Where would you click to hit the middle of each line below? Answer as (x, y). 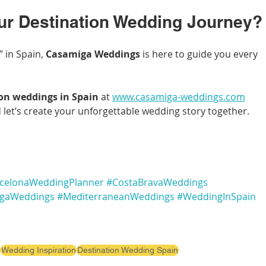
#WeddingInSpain (216, 197)
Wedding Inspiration (39, 250)
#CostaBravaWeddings (157, 183)
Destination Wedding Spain (128, 250)
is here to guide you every (200, 54)
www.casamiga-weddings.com (179, 97)
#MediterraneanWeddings (116, 197)
